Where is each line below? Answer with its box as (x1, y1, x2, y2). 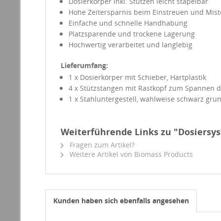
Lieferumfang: (61, 61, 108, 70)
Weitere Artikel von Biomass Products (68, 149, 193, 159)
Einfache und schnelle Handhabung (69, 18, 189, 28)
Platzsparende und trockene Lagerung (69, 29, 195, 38)
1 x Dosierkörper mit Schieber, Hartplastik (69, 73, 206, 82)
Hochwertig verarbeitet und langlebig (69, 40, 192, 49)
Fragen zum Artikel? (68, 140, 135, 149)
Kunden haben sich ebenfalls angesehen (53, 196, 189, 205)
